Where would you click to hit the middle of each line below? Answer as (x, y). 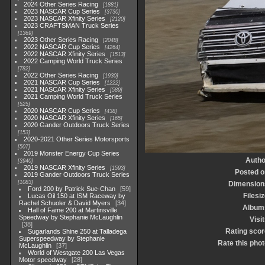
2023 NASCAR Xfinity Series (65, 18)
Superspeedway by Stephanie (62, 238)
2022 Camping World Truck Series (73, 61)
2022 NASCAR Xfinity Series (65, 54)
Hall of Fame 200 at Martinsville (73, 210)
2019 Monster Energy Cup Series (72, 153)
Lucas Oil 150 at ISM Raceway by (77, 196)
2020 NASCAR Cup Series (62, 111)
